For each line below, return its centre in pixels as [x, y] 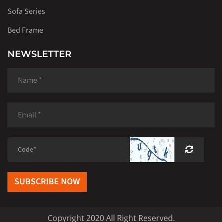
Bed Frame [25, 30]
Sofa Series [26, 11]
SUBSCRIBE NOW [47, 181]
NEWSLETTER [39, 54]
